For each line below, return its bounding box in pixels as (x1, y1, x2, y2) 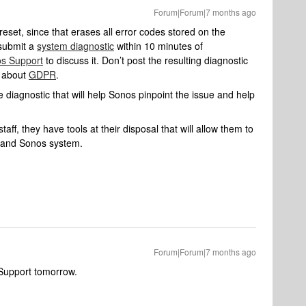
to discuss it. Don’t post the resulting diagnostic (43, 53, 248, 67)
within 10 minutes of (114, 39, 203, 53)
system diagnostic (37, 39, 114, 53)
